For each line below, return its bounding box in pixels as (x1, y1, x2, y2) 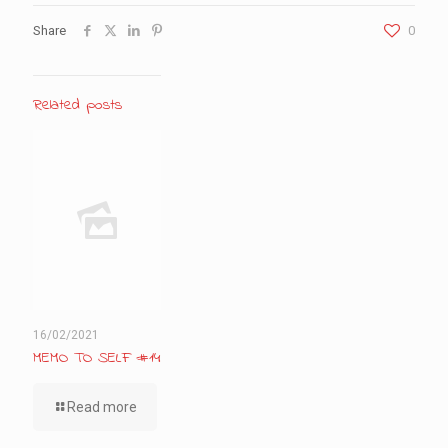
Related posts (33, 93, 122, 117)
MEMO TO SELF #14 (33, 346, 161, 370)
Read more (67, 399, 137, 415)
